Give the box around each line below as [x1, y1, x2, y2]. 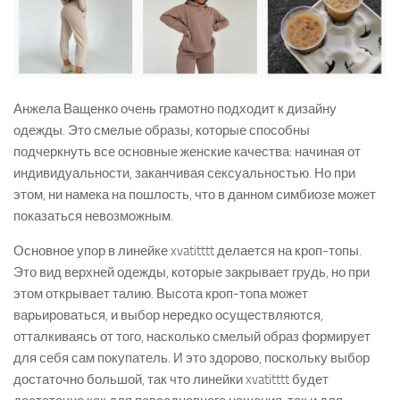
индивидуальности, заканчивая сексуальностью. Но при [13, 165, 355, 182]
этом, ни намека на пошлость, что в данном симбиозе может [13, 187, 376, 204]
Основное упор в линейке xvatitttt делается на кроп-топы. [13, 243, 362, 260]
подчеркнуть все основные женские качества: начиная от [13, 144, 361, 161]
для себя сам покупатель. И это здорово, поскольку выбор [13, 350, 370, 367]
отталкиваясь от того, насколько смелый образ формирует [13, 329, 371, 346]
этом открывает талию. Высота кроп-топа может [13, 286, 308, 303]
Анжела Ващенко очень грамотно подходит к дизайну [13, 101, 337, 118]
